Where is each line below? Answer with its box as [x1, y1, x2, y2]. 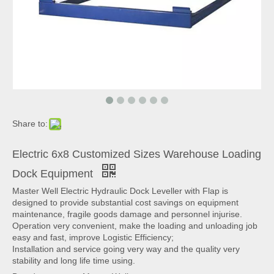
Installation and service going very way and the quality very [12, 244, 240, 254]
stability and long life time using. [12, 256, 135, 265]
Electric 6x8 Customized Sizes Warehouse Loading [12, 148, 261, 160]
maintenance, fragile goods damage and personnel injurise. [12, 209, 242, 219]
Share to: [12, 119, 48, 128]
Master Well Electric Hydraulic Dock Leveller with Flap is [12, 186, 228, 196]
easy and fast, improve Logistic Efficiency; [12, 232, 174, 242]
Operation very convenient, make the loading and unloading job [12, 221, 257, 231]
